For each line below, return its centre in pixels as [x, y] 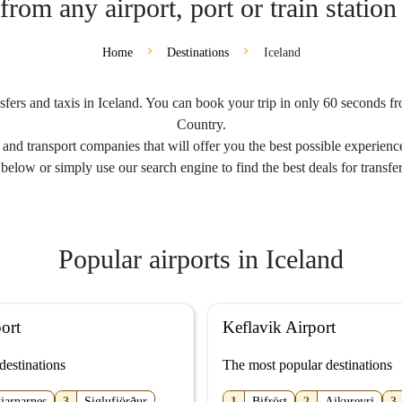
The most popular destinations [307, 365]
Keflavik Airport [279, 327]
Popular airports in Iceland [201, 259]
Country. [201, 124]
